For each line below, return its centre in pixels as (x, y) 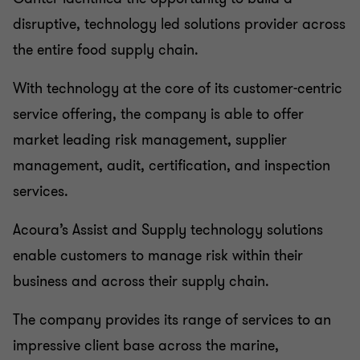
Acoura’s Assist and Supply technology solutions (168, 230)
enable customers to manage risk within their (158, 256)
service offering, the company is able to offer (158, 114)
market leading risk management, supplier (150, 140)
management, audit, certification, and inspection (172, 166)
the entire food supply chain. (106, 50)
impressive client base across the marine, (146, 346)
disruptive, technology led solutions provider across (179, 24)
